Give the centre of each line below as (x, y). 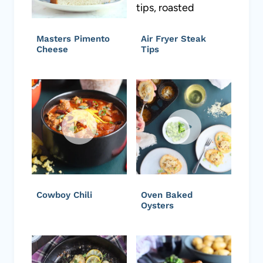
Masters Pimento (73, 38)
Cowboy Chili (64, 195)
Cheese (52, 49)
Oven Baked (167, 195)
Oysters (157, 205)
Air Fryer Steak (173, 38)
